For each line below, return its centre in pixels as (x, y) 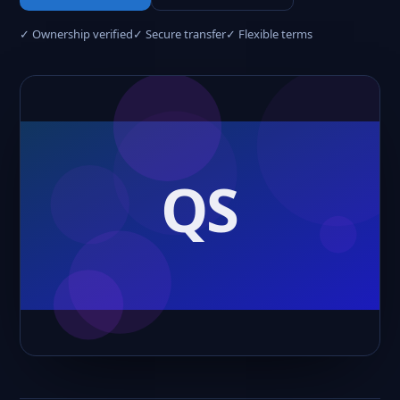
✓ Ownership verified (76, 34)
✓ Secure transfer (179, 34)
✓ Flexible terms (269, 34)
